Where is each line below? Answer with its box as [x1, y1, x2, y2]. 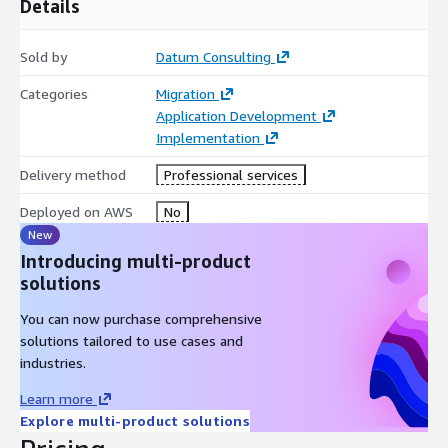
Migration [155, 84, 215, 102]
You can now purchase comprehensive [20, 309, 262, 327]
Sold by [20, 47, 67, 65]
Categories [20, 84, 88, 102]
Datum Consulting [155, 47, 271, 65]
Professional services [163, 165, 298, 183]
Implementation [155, 128, 260, 146]
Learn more [20, 389, 93, 407]
